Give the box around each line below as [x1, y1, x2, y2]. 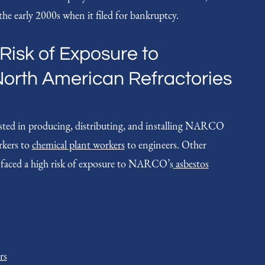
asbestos [173, 156, 209, 170]
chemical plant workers [31, 137, 125, 151]
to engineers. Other [124, 137, 206, 151]
